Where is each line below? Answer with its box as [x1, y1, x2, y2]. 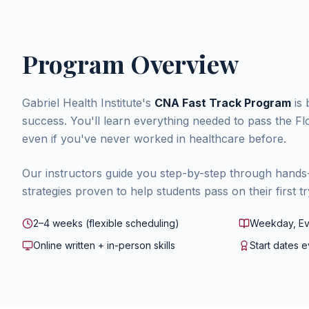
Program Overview [22, 47, 239, 80]
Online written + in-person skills [33, 239, 175, 251]
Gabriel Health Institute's [22, 96, 154, 110]
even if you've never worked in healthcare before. [22, 132, 286, 146]
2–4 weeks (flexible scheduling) [33, 217, 179, 229]
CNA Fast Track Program [154, 96, 291, 110]
